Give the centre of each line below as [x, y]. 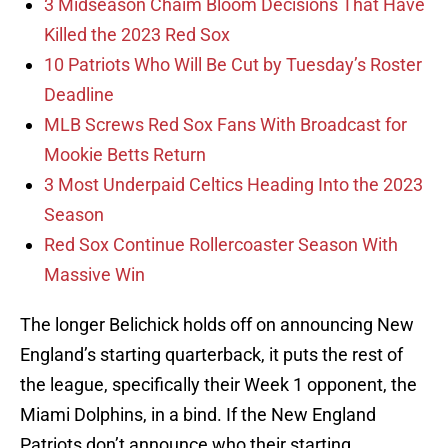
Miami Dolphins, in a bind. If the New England [198, 415]
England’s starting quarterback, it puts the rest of [211, 355]
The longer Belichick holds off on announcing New [217, 325]
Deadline [79, 95]
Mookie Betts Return [125, 155]
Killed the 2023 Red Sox [137, 35]
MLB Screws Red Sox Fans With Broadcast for [225, 125]
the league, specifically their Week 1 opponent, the [218, 385]
